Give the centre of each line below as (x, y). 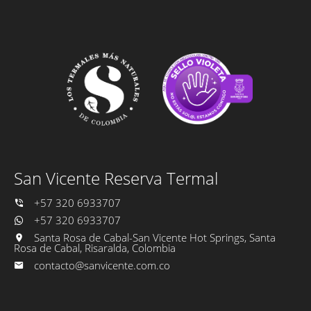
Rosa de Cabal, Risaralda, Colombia (95, 248)
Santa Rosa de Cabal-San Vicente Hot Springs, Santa (153, 237)
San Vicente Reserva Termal (116, 178)
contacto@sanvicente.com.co (102, 265)
